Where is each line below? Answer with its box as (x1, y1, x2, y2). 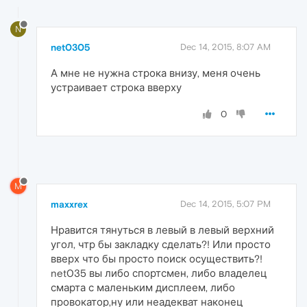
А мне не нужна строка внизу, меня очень (51, 66, 260, 79)
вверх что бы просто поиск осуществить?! (51, 252, 262, 265)
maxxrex (51, 198, 88, 210)
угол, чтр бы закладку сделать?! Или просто (51, 238, 271, 250)
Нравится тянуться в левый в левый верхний (51, 223, 274, 236)
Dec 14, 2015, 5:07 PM (180, 198, 271, 209)
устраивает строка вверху (51, 81, 182, 93)
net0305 (51, 41, 90, 53)
